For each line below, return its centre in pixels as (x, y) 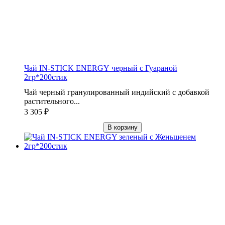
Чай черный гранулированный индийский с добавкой (117, 92)
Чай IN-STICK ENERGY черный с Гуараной (101, 68)
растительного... (52, 101)
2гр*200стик (46, 77)
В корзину (123, 127)
